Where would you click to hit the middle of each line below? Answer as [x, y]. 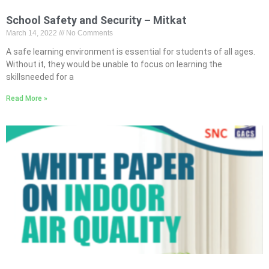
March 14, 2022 [32, 33]
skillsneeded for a [40, 77]
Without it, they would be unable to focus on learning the [114, 64]
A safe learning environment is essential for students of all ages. [131, 52]
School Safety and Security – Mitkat [96, 20]
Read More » [27, 98]
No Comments [89, 33]
